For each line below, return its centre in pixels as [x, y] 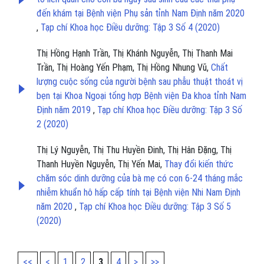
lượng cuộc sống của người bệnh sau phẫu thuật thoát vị [140, 82]
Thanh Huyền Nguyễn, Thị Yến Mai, [100, 164]
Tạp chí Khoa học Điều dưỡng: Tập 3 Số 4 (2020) [130, 28]
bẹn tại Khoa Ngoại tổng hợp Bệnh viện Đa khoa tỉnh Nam [141, 96]
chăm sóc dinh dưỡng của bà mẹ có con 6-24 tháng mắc [140, 179]
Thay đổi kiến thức [199, 164]
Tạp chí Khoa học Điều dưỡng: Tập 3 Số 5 [155, 207]
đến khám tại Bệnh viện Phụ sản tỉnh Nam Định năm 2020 [141, 14]
